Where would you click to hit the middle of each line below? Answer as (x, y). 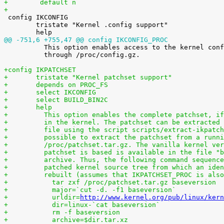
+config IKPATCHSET (40, 70)
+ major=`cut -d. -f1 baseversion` (106, 190)
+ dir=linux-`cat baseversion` (98, 205)
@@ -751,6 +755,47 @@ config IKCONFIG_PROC (86, 40)
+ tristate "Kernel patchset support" (104, 77)
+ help (44, 107)
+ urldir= (58, 197)
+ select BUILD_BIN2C (72, 100)
